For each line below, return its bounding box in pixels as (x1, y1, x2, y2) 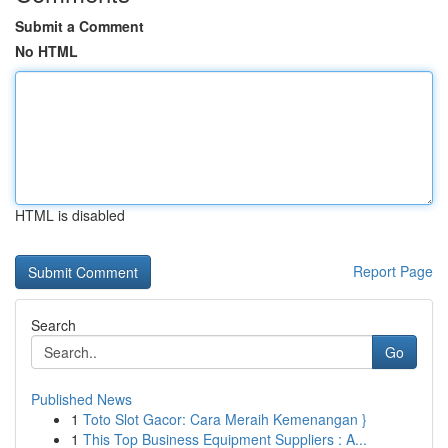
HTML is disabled (15, 205, 125, 225)
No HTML (15, 41, 78, 61)
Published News (31, 389, 132, 409)
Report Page (353, 261, 433, 281)
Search (31, 315, 76, 335)
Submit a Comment (15, 16, 144, 36)
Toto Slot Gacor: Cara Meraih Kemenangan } (83, 409, 367, 429)
